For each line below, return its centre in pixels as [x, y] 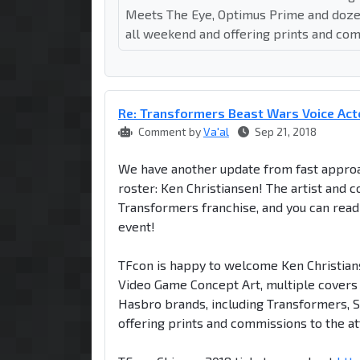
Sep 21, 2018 [284, 131]
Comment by [170, 131]
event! [137, 226]
